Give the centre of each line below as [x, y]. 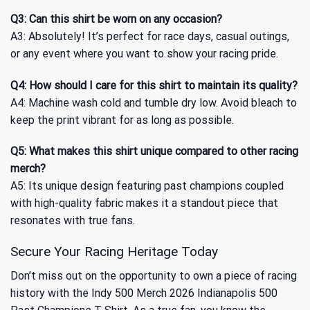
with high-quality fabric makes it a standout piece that [144, 203]
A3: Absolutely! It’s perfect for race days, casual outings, [150, 36]
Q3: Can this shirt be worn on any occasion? [116, 19]
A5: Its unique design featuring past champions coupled [147, 186]
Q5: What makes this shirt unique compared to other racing [154, 152]
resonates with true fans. [73, 221]
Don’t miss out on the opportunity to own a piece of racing [154, 275]
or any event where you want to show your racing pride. [144, 53]
